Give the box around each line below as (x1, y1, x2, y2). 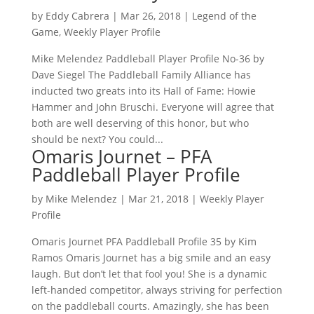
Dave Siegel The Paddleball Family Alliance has (31, 68, 251, 81)
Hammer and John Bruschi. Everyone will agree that (31, 100, 274, 114)
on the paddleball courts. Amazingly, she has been (31, 299, 269, 313)
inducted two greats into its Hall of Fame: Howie (31, 84, 256, 97)
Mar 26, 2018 (120, 9, 181, 22)
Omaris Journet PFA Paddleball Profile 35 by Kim (31, 235, 257, 248)
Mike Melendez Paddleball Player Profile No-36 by (31, 52, 264, 65)
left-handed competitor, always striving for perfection (31, 283, 282, 296)
